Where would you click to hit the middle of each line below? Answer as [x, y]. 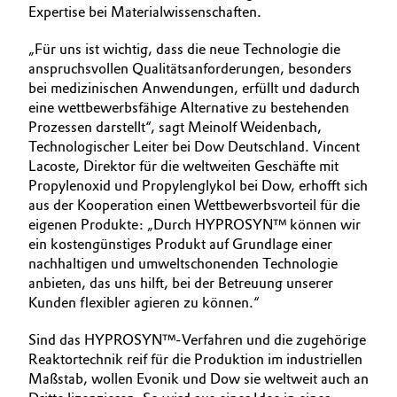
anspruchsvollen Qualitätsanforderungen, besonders [190, 69]
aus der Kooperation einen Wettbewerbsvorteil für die [194, 205]
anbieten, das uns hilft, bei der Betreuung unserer [181, 283]
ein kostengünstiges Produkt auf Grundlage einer [180, 244]
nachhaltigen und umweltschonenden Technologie [183, 264]
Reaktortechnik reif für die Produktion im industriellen [195, 359]
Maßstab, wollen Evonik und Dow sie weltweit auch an [198, 379]
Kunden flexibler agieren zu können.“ [144, 303]
